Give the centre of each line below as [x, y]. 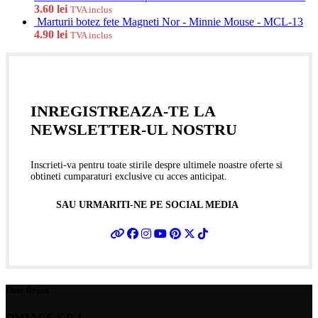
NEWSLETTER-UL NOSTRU [134, 129]
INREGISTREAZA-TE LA [123, 111]
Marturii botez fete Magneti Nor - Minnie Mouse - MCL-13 [170, 22]
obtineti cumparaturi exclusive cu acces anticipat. [129, 176]
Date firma [27, 290]
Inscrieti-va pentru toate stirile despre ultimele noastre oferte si [157, 165]
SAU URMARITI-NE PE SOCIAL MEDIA [148, 204]
